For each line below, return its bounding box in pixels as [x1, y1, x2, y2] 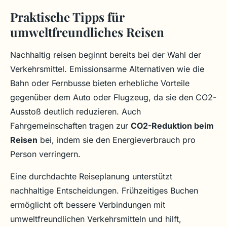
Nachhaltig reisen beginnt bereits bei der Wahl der [10, 50, 201, 60]
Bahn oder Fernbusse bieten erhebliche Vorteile [10, 78, 190, 89]
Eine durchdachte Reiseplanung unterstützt [10, 171, 172, 182]
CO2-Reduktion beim [131, 121, 214, 131]
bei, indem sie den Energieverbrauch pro [37, 135, 196, 145]
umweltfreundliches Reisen [10, 24, 164, 41]
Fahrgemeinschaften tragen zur [10, 121, 131, 131]
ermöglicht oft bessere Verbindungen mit [10, 200, 165, 210]
